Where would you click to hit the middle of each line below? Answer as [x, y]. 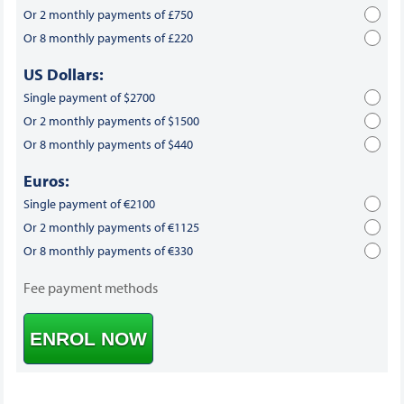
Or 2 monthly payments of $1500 [111, 121]
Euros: [46, 181]
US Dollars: [63, 75]
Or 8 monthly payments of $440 [108, 145]
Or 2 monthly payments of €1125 [111, 228]
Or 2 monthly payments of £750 [108, 15]
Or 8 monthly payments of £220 [108, 38]
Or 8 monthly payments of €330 [108, 251]
